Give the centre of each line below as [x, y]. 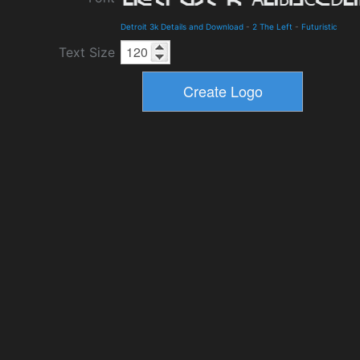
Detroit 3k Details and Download [182, 26]
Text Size [87, 52]
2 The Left [272, 26]
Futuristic [319, 26]
